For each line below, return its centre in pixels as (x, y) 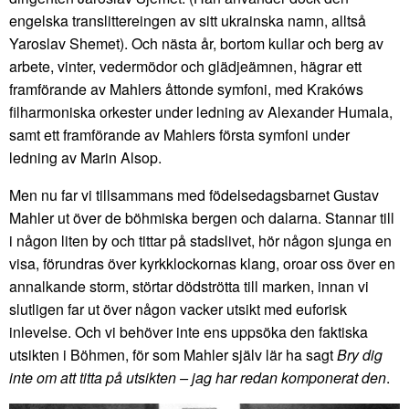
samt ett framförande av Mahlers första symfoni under (179, 134)
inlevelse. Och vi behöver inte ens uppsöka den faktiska (189, 331)
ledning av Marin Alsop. (85, 157)
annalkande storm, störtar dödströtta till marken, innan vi (189, 286)
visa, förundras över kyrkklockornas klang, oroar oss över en (202, 263)
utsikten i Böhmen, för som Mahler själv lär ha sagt (173, 354)
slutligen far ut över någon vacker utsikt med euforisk (178, 309)
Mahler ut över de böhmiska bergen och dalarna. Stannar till (202, 217)
